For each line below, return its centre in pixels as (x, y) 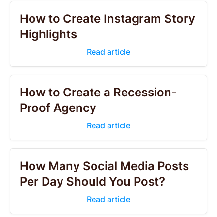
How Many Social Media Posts (104, 166)
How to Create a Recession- (98, 92)
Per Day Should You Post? (93, 181)
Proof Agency (58, 108)
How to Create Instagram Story (108, 19)
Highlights (48, 34)
